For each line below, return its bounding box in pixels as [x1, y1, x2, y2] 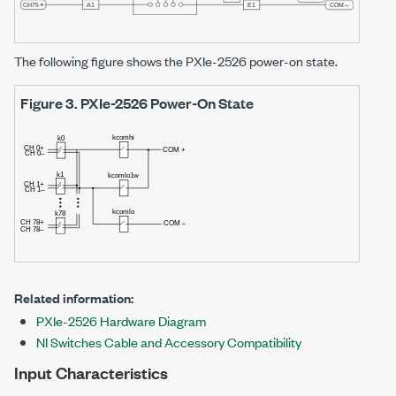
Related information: [14, 288, 133, 308]
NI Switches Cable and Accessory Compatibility [36, 332, 301, 352]
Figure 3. [20, 92, 80, 113]
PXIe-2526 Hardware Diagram [36, 311, 206, 331]
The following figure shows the [14, 50, 186, 70]
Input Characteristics [14, 361, 168, 385]
